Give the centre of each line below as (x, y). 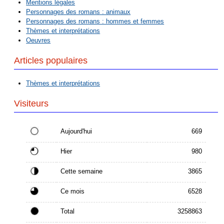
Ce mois (73, 191)
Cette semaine (82, 171)
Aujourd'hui (76, 131)
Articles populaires (51, 61)
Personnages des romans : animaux (78, 12)
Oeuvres (38, 40)
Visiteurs (31, 104)
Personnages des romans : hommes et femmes (95, 21)
